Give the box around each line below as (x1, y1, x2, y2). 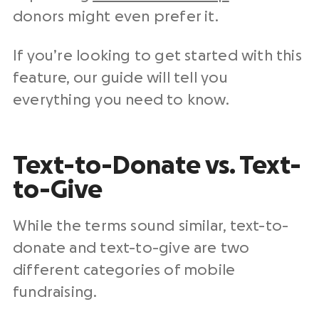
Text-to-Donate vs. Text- (13, 153, 301, 179)
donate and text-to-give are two (13, 241, 250, 256)
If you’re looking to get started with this (13, 48, 302, 63)
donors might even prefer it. (13, 9, 219, 24)
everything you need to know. (13, 93, 229, 108)
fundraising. (13, 285, 98, 300)
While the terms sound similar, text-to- (13, 219, 289, 234)
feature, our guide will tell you (13, 70, 228, 85)
